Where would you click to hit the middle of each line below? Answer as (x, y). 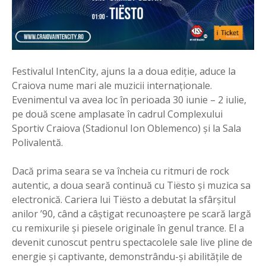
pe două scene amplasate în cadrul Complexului (117, 114)
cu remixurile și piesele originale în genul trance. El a (128, 228)
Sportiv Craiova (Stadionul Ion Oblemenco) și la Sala (126, 128)
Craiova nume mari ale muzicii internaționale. (112, 85)
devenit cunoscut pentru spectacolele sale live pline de (132, 242)
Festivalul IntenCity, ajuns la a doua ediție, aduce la (124, 71)
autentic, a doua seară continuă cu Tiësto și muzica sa (131, 185)
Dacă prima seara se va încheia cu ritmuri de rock (121, 171)
